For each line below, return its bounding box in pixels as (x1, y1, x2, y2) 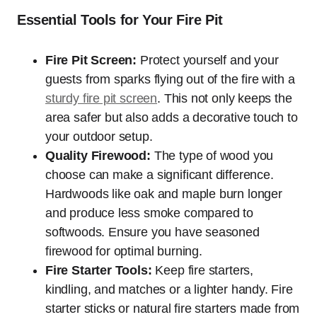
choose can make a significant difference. (45, 168, 274, 182)
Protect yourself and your (137, 53, 279, 67)
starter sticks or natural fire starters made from (45, 301, 300, 316)
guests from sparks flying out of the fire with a (45, 72, 295, 86)
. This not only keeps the (157, 91, 292, 105)
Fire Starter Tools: (45, 263, 152, 277)
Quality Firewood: (45, 149, 151, 163)
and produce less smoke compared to (45, 206, 253, 220)
